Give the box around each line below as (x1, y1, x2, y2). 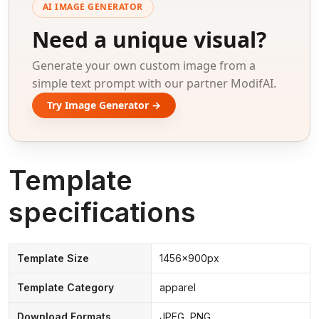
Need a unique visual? (32, 25, 266, 54)
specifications (9, 196, 196, 229)
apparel (159, 281, 196, 294)
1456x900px (159, 252, 219, 265)
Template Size (16, 252, 89, 265)
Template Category (16, 281, 114, 294)
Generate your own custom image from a (32, 58, 256, 73)
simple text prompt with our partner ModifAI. (32, 75, 276, 91)
